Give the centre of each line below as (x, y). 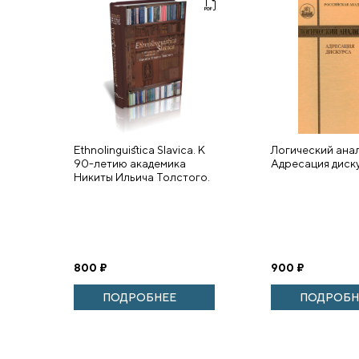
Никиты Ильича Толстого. (142, 177)
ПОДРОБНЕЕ (140, 298)
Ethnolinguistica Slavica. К (139, 150)
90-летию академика (130, 163)
